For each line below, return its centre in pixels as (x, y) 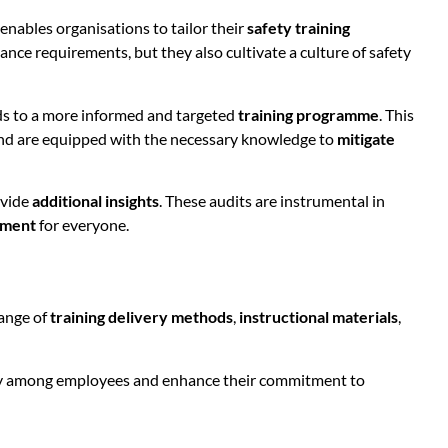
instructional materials (318, 317)
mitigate (366, 138)
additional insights (95, 201)
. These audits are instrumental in (272, 201)
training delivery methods (141, 317)
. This (396, 114)
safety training (298, 28)
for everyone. (82, 225)
